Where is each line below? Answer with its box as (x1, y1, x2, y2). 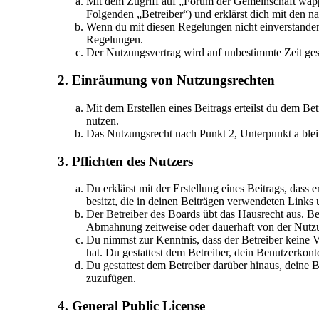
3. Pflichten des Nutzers (57, 153, 193, 169)
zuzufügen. (85, 272, 136, 285)
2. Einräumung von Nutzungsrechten (57, 73, 275, 88)
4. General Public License (57, 298, 205, 314)
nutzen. (85, 114, 119, 127)
